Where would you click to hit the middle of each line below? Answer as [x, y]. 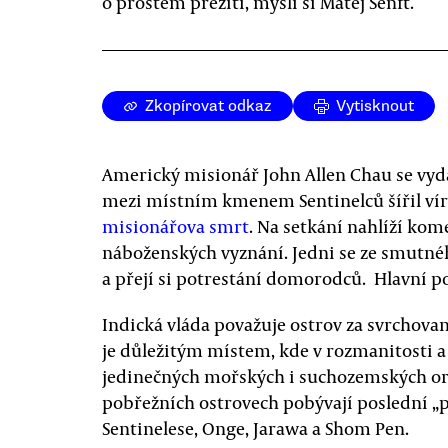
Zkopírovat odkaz [208, 106]
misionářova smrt [175, 226]
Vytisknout [375, 106]
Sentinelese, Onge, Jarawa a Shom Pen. [255, 428]
